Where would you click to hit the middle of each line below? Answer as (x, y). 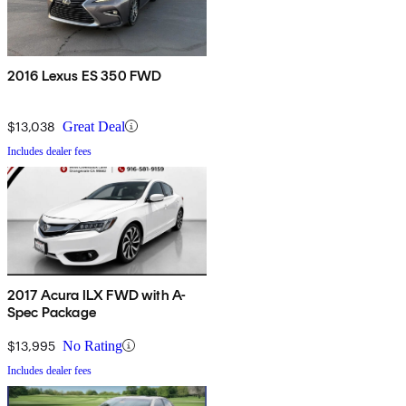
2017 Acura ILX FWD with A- (97, 295)
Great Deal (94, 126)
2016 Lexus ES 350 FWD (85, 75)
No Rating (92, 345)
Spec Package (52, 312)
